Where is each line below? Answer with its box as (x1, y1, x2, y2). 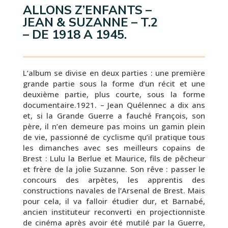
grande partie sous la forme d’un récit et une (22, 78, 206, 89)
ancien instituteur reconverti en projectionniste (22, 207, 206, 217)
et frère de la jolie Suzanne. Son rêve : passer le (22, 164, 206, 174)
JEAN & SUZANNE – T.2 (22, 14, 158, 31)
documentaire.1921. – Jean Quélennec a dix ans (22, 100, 206, 110)
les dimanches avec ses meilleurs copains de (22, 142, 206, 153)
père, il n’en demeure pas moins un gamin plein (22, 121, 206, 131)
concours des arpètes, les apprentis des (22, 175, 206, 185)
